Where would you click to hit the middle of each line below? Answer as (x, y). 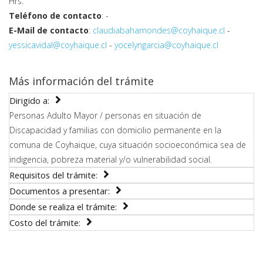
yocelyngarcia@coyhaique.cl (166, 45)
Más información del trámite (81, 81)
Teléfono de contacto (55, 16)
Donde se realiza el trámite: (63, 207)
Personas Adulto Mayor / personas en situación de (105, 115)
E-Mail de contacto (49, 30)
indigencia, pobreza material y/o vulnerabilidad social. (111, 159)
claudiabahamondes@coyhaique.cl (159, 30)
